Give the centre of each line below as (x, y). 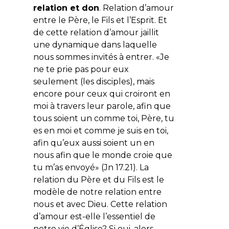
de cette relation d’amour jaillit (96, 32)
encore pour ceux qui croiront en (101, 94)
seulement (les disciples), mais (94, 81)
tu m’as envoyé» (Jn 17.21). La (91, 167)
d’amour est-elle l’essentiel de (94, 216)
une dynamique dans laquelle (95, 44)
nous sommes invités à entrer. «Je (101, 57)
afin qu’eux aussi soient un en (94, 143)
